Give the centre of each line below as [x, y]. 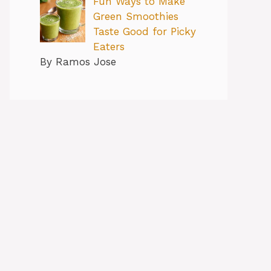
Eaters [109, 47]
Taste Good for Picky [144, 32]
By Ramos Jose [78, 62]
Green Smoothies [135, 17]
